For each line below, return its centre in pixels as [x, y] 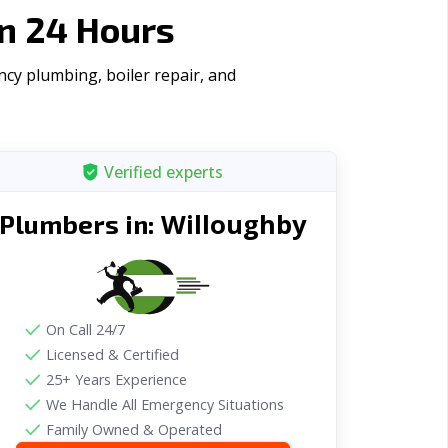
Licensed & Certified [112, 354]
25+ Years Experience [116, 379]
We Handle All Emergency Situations [164, 404]
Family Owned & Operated [133, 429]
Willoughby [233, 224]
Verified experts [164, 171]
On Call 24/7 [85, 329]
